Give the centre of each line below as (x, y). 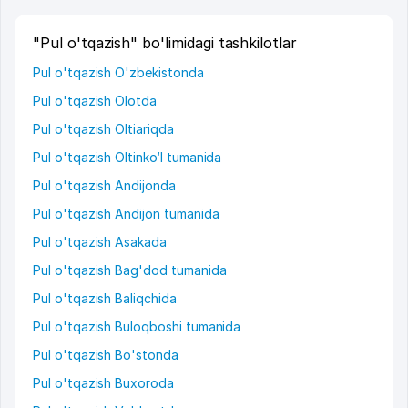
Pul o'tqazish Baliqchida (105, 299)
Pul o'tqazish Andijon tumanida (126, 214)
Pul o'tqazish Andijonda (104, 186)
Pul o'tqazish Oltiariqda (103, 129)
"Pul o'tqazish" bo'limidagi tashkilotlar (165, 43)
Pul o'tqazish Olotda (95, 101)
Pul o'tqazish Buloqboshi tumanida (137, 327)
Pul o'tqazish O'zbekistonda (118, 73)
